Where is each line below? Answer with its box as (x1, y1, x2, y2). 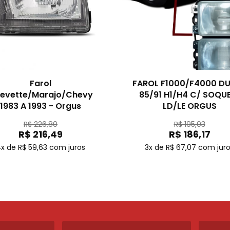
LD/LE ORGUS (162, 100, 217, 112)
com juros (49, 142, 85, 152)
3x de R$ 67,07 (145, 142, 196, 152)
